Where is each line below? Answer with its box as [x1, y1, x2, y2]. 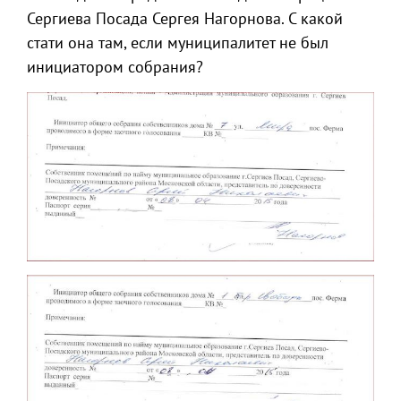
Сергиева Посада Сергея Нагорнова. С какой [27, 8, 343, 30]
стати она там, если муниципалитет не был [27, 32, 328, 54]
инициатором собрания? [27, 56, 203, 78]
